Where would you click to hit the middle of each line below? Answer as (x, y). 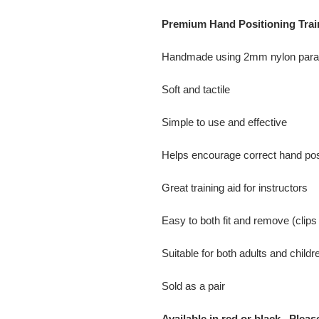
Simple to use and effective (224, 122)
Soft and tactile (196, 89)
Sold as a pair (193, 286)
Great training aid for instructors (235, 188)
